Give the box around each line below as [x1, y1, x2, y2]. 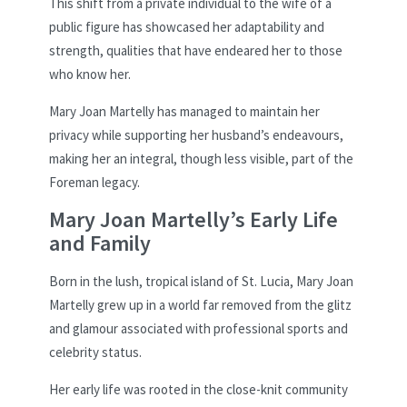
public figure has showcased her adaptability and [49, 18, 324, 36]
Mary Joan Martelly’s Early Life [49, 205, 338, 234]
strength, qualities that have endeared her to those [49, 42, 342, 60]
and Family [49, 229, 151, 258]
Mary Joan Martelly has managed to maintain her [49, 103, 320, 121]
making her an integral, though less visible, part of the [49, 150, 353, 168]
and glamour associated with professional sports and [49, 320, 348, 338]
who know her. [49, 65, 131, 84]
